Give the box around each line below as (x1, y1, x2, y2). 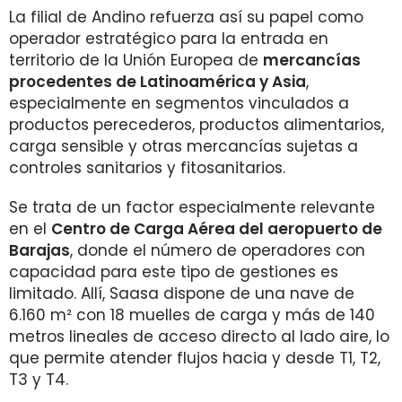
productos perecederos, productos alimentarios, (9, 114, 384, 135)
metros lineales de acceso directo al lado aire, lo (9, 326, 389, 347)
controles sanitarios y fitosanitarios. (9, 157, 285, 179)
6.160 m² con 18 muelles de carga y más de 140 (9, 304, 375, 326)
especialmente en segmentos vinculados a (9, 92, 349, 114)
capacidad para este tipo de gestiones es (9, 261, 338, 283)
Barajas (9, 240, 70, 261)
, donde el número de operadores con (70, 240, 365, 261)
